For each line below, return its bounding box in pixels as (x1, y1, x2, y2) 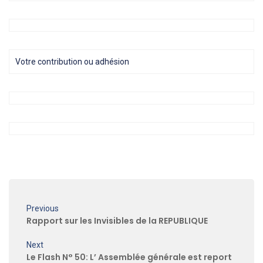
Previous (26, 204, 59, 214)
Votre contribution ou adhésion (15, 57, 129, 67)
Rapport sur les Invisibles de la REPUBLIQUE (26, 215, 208, 227)
